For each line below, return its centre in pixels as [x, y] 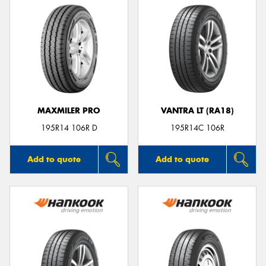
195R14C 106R [197, 128]
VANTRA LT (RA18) [197, 110]
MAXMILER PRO [69, 110]
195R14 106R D [69, 128]
